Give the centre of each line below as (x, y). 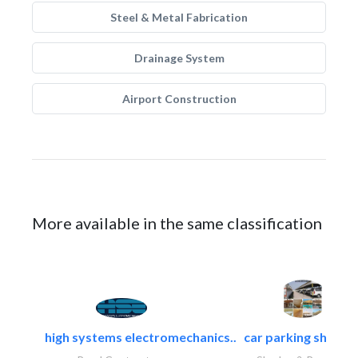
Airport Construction (179, 99)
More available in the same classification (177, 223)
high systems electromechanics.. (141, 337)
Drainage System (179, 58)
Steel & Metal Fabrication (179, 17)
